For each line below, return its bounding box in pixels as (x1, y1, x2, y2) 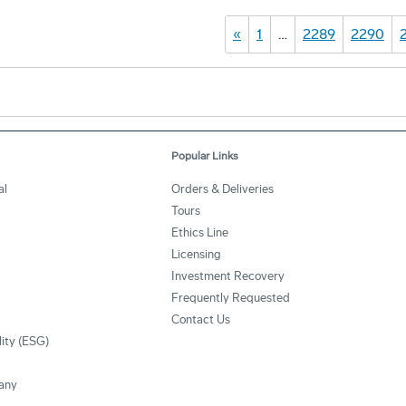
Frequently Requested (171, 291, 290, 304)
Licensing (171, 247, 221, 261)
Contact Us (171, 313, 230, 326)
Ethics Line (171, 226, 228, 239)
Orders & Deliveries (171, 182, 274, 196)
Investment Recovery (171, 269, 285, 283)
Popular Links (171, 150, 238, 162)
